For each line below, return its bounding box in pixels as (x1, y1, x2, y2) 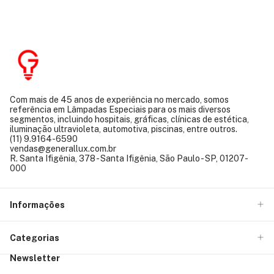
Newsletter (10, 253, 60, 264)
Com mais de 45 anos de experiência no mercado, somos (10, 94, 229, 105)
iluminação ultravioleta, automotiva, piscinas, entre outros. (10, 124, 237, 134)
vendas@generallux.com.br (10, 143, 116, 154)
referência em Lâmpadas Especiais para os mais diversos (10, 104, 231, 114)
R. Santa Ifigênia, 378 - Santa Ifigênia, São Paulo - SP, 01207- (10, 153, 248, 163)
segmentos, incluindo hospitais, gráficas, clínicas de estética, (10, 114, 249, 124)
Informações (10, 199, 65, 210)
